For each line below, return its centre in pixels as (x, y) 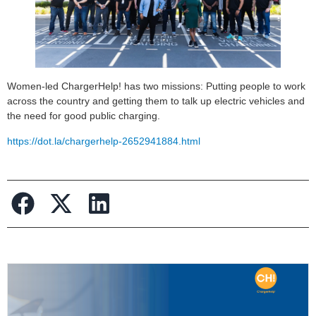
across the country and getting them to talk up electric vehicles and (156, 101)
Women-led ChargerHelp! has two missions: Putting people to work (156, 86)
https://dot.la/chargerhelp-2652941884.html (104, 141)
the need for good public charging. (84, 116)
